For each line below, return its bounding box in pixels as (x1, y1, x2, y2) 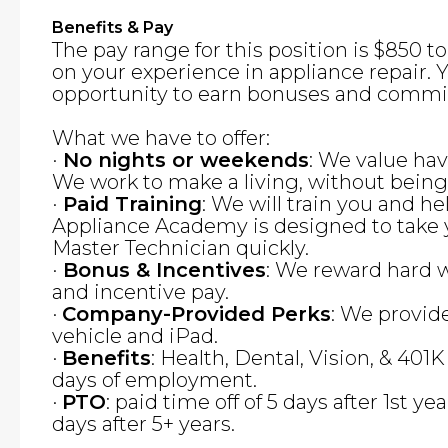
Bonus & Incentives (57, 258, 266, 282)
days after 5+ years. (52, 412, 235, 436)
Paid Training (57, 192, 202, 216)
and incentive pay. (52, 280, 229, 304)
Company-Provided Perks (62, 302, 331, 326)
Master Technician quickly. (52, 236, 309, 260)
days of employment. (52, 368, 257, 392)
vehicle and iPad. (52, 324, 218, 348)
